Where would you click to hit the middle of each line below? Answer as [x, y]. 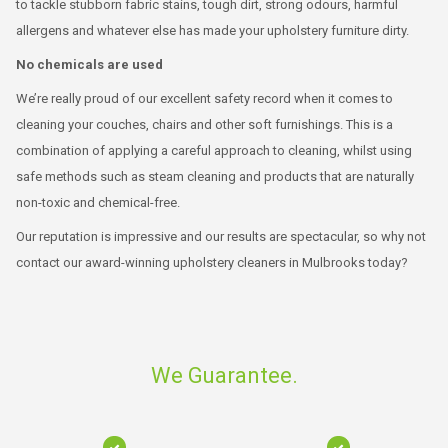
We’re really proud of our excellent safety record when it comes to [204, 98]
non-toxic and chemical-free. [98, 202]
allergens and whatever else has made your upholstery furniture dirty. [212, 30]
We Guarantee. [224, 375]
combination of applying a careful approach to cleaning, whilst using [214, 150]
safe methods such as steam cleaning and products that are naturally [215, 176]
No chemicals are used [89, 64]
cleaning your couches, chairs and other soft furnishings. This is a [204, 124]
